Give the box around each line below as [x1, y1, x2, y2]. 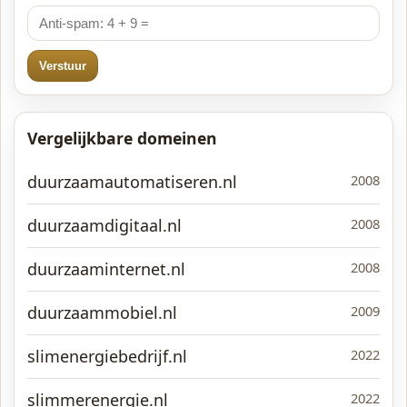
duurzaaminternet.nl [27, 258, 185, 280]
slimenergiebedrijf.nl [27, 345, 187, 367]
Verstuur [39, 59, 86, 73]
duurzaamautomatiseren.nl [27, 171, 237, 193]
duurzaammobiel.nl [27, 302, 177, 323]
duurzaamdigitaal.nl [27, 214, 182, 236]
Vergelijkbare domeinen [27, 127, 217, 149]
